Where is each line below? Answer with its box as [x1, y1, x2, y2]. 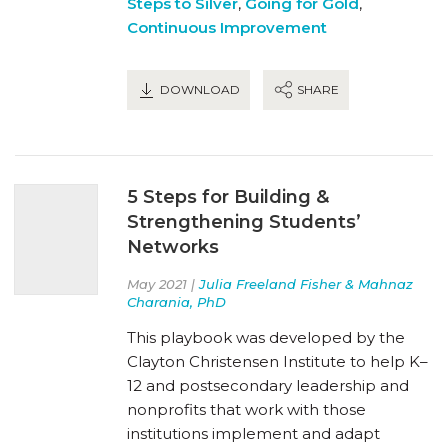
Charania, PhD [127, 293, 226, 310]
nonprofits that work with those [127, 399, 366, 419]
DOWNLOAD [157, 81, 240, 97]
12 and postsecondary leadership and [127, 375, 409, 395]
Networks [127, 235, 219, 258]
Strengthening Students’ [127, 210, 361, 233]
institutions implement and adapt [127, 423, 380, 443]
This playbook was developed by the [127, 327, 405, 347]
